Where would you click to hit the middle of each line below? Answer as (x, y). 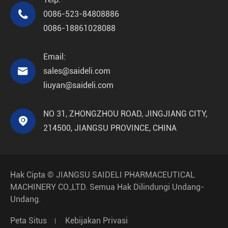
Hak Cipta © (33, 175)
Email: (54, 57)
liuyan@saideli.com (78, 85)
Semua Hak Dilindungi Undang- (146, 187)
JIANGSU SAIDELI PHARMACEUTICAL (125, 175)
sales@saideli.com (77, 71)
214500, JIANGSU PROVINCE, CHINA (110, 128)
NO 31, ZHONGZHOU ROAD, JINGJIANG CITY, (125, 114)
